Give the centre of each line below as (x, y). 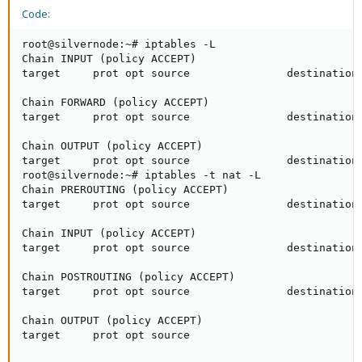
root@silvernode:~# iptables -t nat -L (141, 175)
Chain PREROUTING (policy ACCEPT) (125, 189)
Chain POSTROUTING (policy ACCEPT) (128, 277)
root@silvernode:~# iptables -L (119, 44)
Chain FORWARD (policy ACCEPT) (116, 102)
